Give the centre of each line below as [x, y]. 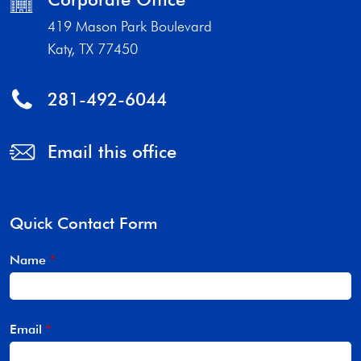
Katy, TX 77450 [93, 49]
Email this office [112, 151]
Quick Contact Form [84, 223]
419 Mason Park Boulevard [130, 27]
